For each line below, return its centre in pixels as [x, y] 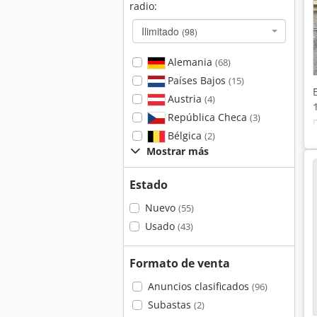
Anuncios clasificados [200, 286]
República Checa [207, 117]
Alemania [190, 62]
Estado [149, 185]
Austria [184, 99]
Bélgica [184, 136]
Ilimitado [162, 31]
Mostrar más [178, 151]
